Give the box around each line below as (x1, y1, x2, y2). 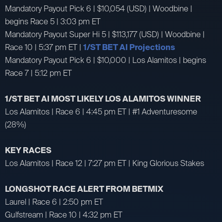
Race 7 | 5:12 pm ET (5, 67, 72, 78)
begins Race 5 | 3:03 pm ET (5, 16, 101, 27)
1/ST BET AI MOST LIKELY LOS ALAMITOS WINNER (5, 93, 201, 104)
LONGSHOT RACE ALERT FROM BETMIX (5, 183, 164, 194)
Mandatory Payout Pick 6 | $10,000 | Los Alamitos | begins (5, 55, 206, 65)
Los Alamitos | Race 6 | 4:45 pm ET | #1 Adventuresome (5, 106, 197, 117)
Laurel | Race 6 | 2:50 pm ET (5, 196, 103, 207)
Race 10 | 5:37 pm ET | (5, 42, 83, 53)
